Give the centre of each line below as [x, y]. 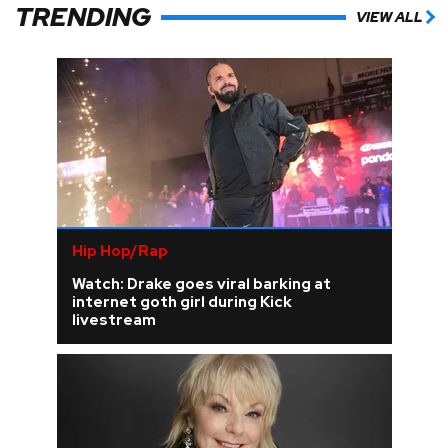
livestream [113, 319]
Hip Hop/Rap [119, 250]
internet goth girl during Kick [181, 301]
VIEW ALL [389, 17]
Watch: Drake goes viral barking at [201, 283]
